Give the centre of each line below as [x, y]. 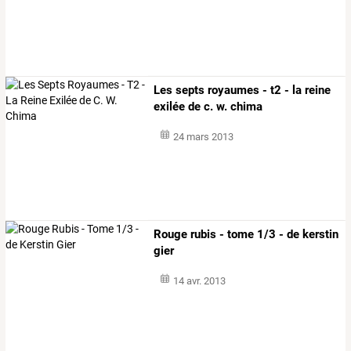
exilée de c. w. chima [208, 107]
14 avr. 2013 [199, 280]
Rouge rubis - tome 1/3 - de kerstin [246, 234]
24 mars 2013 [203, 137]
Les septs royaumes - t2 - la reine [242, 90]
